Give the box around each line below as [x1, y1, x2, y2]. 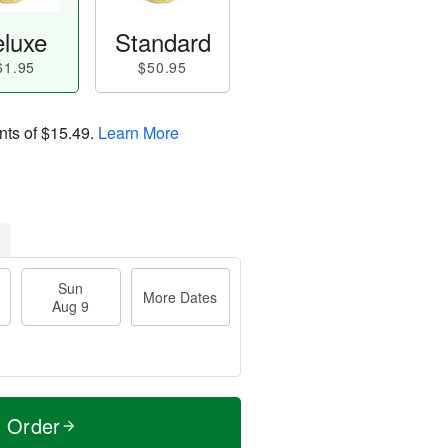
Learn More [98, 120, 179, 144]
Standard [114, 24, 211, 59]
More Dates [143, 287, 218, 307]
